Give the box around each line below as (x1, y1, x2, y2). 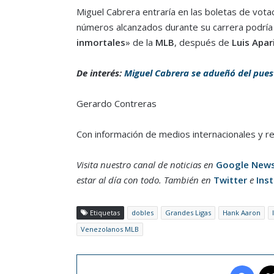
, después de (174, 35, 229, 48)
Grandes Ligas (165, 207, 211, 217)
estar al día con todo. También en (76, 173, 213, 186)
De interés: (76, 66, 124, 79)
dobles (131, 207, 154, 217)
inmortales (76, 35, 125, 48)
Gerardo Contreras (76, 97, 157, 109)
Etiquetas (87, 207, 120, 217)
